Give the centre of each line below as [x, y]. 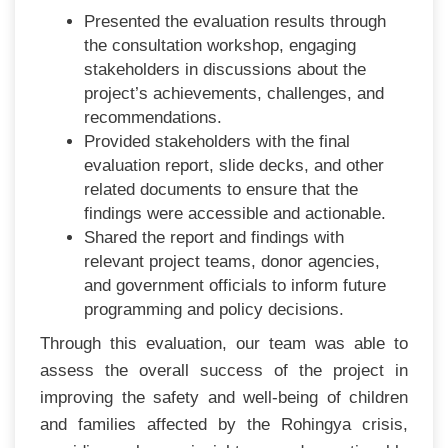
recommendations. [153, 117]
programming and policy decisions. [214, 309]
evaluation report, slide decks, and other [234, 165]
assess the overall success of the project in [224, 370]
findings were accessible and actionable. [235, 213]
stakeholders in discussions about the [225, 69]
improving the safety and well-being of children [224, 397]
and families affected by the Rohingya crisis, [224, 424]
